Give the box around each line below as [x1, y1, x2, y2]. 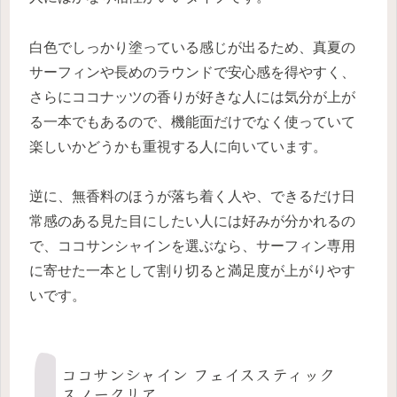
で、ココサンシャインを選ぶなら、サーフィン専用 [29, 238, 355, 254]
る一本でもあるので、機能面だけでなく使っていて [29, 113, 355, 129]
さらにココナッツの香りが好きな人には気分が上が [29, 89, 355, 105]
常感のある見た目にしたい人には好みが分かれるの [29, 214, 355, 230]
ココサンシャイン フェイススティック [61, 362, 335, 386]
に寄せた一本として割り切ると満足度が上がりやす [29, 263, 355, 279]
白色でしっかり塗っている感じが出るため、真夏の [29, 39, 355, 55]
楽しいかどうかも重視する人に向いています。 [29, 138, 327, 154]
